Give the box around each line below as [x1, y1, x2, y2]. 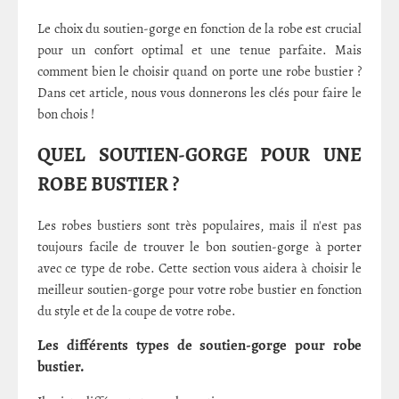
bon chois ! [37, 105, 94, 123]
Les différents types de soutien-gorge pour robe [37, 334, 362, 355]
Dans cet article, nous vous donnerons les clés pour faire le [37, 84, 362, 102]
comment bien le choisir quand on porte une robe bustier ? [37, 62, 362, 80]
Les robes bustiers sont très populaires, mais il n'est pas [37, 216, 362, 234]
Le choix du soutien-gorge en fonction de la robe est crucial [37, 20, 362, 37]
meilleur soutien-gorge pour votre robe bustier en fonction [37, 280, 362, 298]
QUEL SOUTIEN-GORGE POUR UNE [37, 142, 362, 169]
